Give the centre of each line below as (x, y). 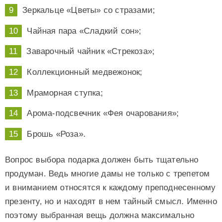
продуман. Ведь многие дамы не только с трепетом (108, 173)
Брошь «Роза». (56, 134)
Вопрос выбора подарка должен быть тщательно (102, 160)
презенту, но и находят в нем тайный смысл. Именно (111, 201)
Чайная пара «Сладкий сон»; (84, 31)
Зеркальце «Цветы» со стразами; (89, 10)
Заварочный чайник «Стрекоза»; (91, 52)
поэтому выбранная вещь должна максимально (100, 215)
